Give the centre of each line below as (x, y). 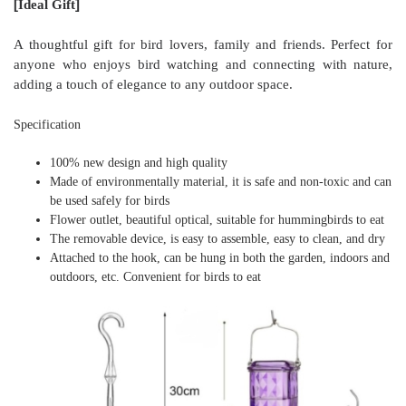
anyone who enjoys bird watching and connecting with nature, (203, 64)
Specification (47, 124)
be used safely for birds (110, 200)
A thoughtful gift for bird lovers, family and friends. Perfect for (203, 44)
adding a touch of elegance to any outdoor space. (153, 84)
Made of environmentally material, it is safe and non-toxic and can (221, 181)
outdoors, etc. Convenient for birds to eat (155, 276)
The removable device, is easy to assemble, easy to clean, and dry (217, 238)
